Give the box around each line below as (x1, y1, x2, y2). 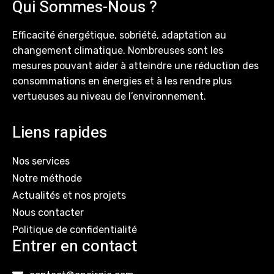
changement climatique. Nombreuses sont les (12, 45, 223, 57)
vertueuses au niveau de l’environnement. (12, 91, 206, 103)
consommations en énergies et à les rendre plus (12, 75, 232, 87)
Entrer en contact (12, 235, 137, 259)
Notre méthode (12, 172, 82, 185)
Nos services (12, 155, 70, 168)
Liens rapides (12, 121, 107, 145)
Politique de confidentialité (12, 224, 137, 236)
